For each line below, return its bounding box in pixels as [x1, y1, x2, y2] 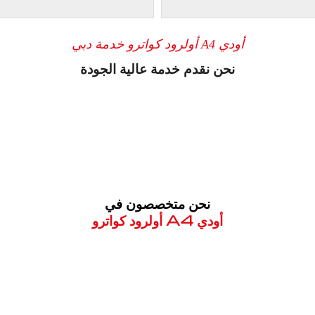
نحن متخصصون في [105, 193, 210, 212]
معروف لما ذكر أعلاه [109, 252, 206, 264]
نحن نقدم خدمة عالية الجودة [80, 58, 235, 77]
